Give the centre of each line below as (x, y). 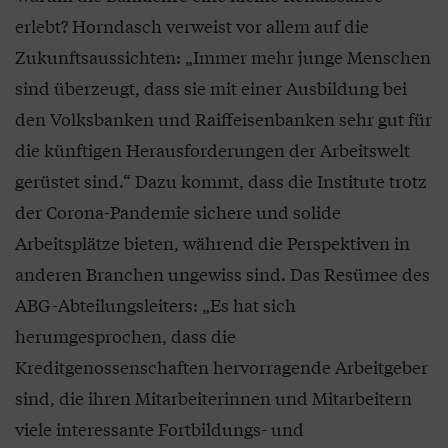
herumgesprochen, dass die (125, 335)
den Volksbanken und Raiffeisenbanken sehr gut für (223, 118)
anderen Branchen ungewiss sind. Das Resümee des (222, 273)
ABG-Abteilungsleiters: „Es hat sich (155, 304)
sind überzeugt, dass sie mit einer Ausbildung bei (211, 87)
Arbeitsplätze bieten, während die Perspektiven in (212, 242)
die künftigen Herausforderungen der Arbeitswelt (212, 149)
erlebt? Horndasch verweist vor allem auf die (192, 25)
